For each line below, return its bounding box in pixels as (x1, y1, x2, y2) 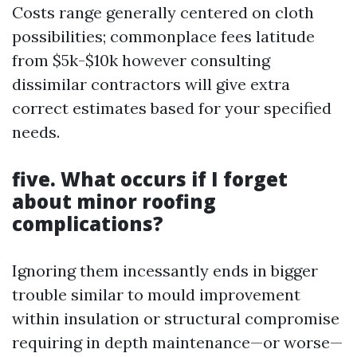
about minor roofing (12, 188, 216, 214)
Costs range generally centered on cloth (12, 2, 314, 22)
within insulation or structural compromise (12, 308, 339, 328)
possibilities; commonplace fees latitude (12, 26, 315, 46)
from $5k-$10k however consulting (12, 50, 270, 70)
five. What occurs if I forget (12, 166, 288, 192)
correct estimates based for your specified (12, 98, 331, 118)
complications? (12, 210, 163, 237)
